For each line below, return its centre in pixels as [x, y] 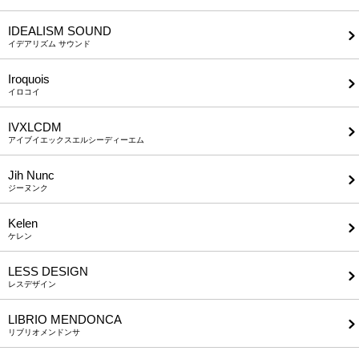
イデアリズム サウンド [49, 44]
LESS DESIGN [48, 272]
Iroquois [29, 79]
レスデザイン [32, 284]
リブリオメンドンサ [44, 333]
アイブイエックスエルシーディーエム [76, 140]
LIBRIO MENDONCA [65, 320]
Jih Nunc [31, 175]
